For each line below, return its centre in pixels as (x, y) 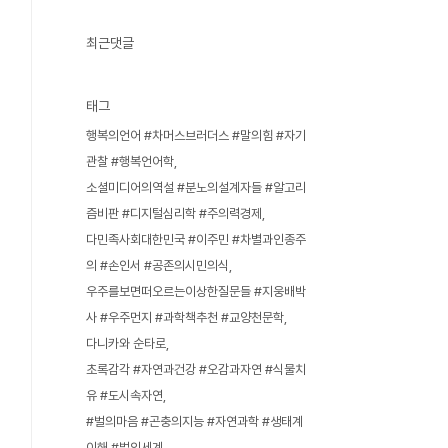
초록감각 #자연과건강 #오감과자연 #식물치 (196, 369)
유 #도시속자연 (124, 395)
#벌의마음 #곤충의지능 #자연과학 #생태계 (194, 421)
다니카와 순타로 (126, 343)
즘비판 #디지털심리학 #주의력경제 (174, 213)
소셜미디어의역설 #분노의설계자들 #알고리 (196, 187)
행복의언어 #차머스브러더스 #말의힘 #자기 (196, 135)
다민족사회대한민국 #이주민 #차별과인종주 (196, 239)
